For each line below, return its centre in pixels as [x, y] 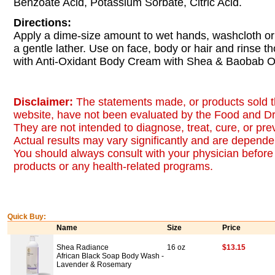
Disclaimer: [45, 102]
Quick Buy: [27, 217]
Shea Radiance [83, 247]
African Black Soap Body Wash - [110, 256]
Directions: [42, 23]
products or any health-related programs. [113, 166]
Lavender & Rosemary [94, 265]
